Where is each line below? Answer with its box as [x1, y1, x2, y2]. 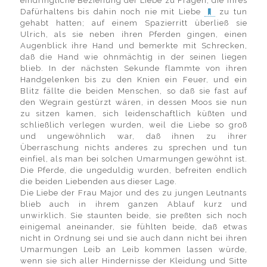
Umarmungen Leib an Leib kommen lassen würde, [20, 245, 247, 254]
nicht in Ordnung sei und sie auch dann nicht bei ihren [20, 234, 247, 243]
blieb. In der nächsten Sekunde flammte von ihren [20, 64, 247, 73]
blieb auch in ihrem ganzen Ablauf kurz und [20, 200, 247, 209]
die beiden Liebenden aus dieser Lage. [20, 177, 177, 186]
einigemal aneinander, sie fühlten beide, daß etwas [20, 222, 247, 231]
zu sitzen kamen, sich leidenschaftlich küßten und [20, 109, 247, 118]
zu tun [219, 7, 247, 16]
